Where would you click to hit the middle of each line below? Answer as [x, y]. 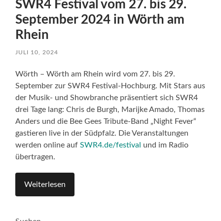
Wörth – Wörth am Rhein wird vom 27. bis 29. [95, 74]
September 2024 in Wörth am [100, 20]
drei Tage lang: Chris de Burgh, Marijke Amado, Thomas [110, 110]
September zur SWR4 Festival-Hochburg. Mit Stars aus [110, 86]
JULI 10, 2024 [37, 53]
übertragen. [36, 157]
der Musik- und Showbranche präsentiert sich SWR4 [107, 98]
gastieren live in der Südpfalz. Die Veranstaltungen [102, 133]
